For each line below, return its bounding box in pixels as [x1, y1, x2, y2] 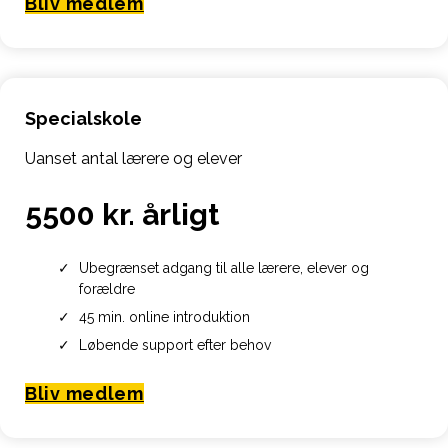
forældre [78, 280, 135, 297]
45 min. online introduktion [78, 308, 250, 325]
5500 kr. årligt [25, 197, 219, 233]
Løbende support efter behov [78, 336, 271, 353]
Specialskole [25, 108, 142, 130]
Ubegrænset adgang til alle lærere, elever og [78, 259, 369, 276]
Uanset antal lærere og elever [25, 149, 242, 169]
